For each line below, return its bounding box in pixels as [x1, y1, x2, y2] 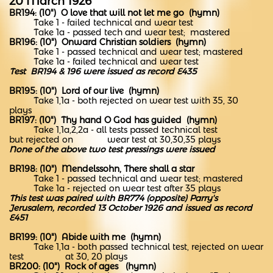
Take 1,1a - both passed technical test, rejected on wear [9, 241, 263, 252]
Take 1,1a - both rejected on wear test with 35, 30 [9, 95, 238, 106]
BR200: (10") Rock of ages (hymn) [9, 261, 156, 272]
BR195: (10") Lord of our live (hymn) [9, 85, 161, 96]
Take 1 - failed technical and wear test [9, 17, 193, 28]
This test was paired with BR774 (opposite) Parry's [9, 193, 218, 204]
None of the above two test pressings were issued [9, 144, 215, 155]
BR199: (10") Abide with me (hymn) [9, 232, 163, 243]
